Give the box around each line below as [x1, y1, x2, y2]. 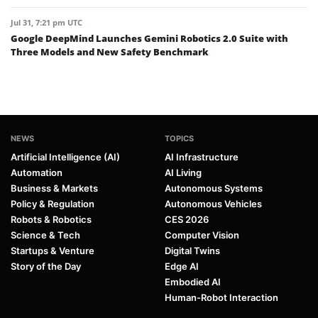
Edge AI [165, 260, 199, 272]
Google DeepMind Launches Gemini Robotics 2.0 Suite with [11, 31, 288, 45]
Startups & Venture [11, 244, 94, 256]
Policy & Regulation [11, 197, 94, 209]
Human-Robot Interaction [165, 291, 278, 303]
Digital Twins [165, 244, 220, 256]
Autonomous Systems [165, 182, 263, 194]
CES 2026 [165, 213, 209, 225]
